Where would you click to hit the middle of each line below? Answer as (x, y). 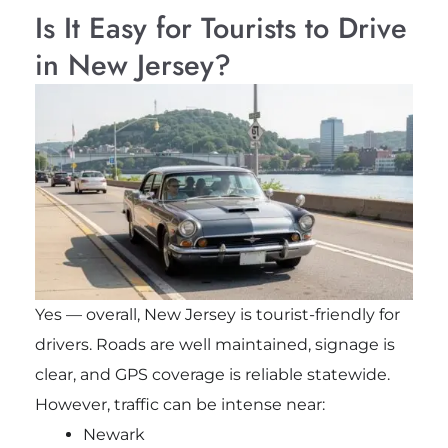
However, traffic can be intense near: (179, 405)
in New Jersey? (132, 64)
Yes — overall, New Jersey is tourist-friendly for (217, 315)
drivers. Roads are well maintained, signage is (214, 345)
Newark (113, 435)
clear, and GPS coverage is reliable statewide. (212, 375)
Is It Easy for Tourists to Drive (220, 27)
